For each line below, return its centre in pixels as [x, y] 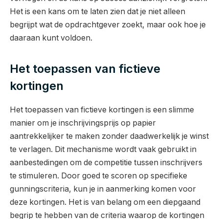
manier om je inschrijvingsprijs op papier [83, 123]
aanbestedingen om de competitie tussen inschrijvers [106, 163]
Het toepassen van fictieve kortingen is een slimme [102, 110]
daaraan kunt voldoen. [51, 38]
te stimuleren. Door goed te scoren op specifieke [99, 176]
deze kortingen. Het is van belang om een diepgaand [105, 202]
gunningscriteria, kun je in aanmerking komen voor [103, 189]
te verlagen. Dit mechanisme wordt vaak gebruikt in [103, 149]
